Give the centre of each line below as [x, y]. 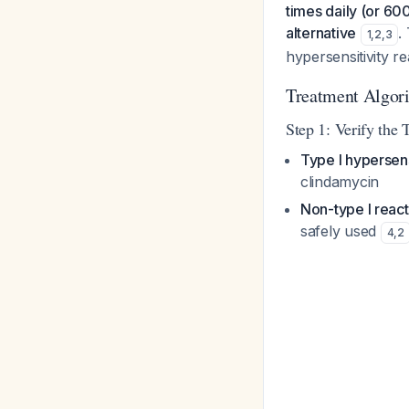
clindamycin [340, 182]
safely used [341, 231]
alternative [321, 33]
